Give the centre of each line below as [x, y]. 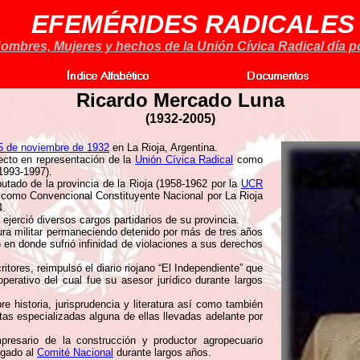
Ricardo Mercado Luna [180, 100]
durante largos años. [162, 352]
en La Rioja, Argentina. [164, 147]
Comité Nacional [75, 352]
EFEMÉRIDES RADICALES [192, 24]
